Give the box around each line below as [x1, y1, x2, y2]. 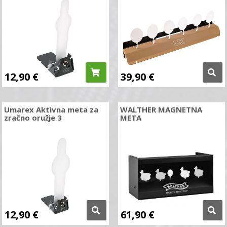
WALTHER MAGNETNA [120, 104, 202, 115]
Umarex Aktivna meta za [4, 104, 99, 115]
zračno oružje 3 [4, 112, 62, 123]
